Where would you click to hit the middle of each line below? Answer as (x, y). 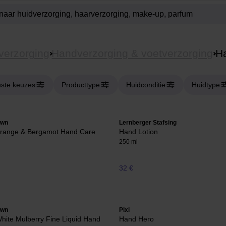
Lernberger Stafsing (148, 123)
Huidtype (206, 85)
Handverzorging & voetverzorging (132, 53)
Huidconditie (146, 85)
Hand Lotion (138, 132)
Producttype (81, 85)
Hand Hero (136, 219)
